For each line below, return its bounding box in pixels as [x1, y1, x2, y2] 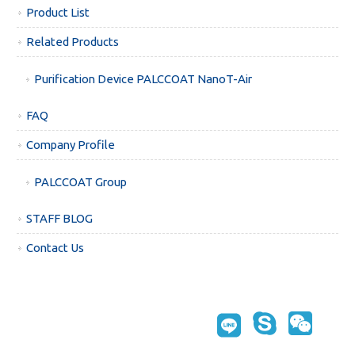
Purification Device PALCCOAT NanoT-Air [34, 72, 253, 86]
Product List [26, 6, 90, 20]
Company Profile [26, 138, 116, 152]
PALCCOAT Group [34, 175, 128, 189]
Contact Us [26, 241, 85, 255]
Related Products [26, 35, 120, 49]
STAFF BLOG [26, 212, 94, 226]
